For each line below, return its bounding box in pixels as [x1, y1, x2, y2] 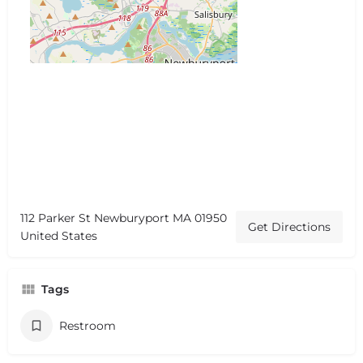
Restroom [59, 318, 116, 333]
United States [20, 228, 97, 243]
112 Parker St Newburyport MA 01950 [20, 210, 227, 225]
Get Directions [248, 219, 331, 234]
